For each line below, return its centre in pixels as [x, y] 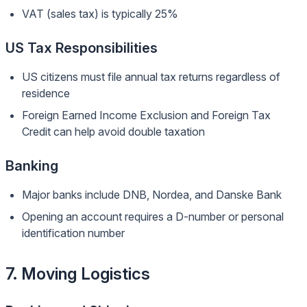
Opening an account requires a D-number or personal [153, 217]
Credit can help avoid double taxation [113, 132]
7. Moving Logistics [78, 274]
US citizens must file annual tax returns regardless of [151, 77]
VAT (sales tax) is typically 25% [100, 14]
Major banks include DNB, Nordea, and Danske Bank [152, 195]
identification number [73, 233]
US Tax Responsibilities [82, 48]
